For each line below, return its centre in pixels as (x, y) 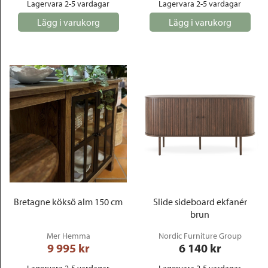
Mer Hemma (68, 236)
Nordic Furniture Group (200, 236)
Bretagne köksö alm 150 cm (68, 202)
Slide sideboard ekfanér (200, 202)
